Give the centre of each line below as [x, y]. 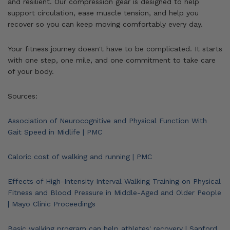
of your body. [31, 71]
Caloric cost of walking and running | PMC [80, 156]
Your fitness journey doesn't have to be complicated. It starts [115, 49]
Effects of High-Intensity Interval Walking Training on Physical [114, 181]
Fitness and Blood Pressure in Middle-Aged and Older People [114, 192]
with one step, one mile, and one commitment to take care [112, 60]
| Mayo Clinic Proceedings [52, 204]
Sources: [23, 96]
